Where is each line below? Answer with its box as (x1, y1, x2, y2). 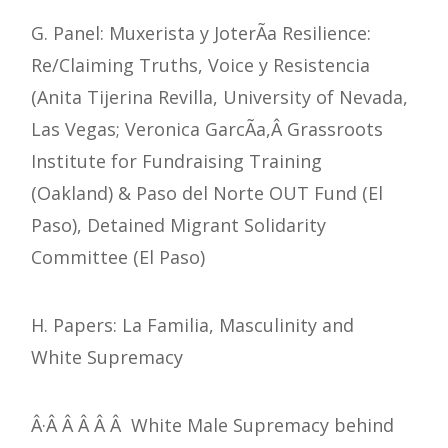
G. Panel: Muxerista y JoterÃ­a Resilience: (31, 21, 371, 46)
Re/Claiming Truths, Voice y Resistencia (31, 53, 370, 78)
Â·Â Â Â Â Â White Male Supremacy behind (31, 413, 394, 438)
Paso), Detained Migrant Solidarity (31, 213, 326, 238)
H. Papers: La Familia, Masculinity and (31, 313, 354, 338)
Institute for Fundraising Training (31, 149, 322, 174)
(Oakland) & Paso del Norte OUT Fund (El (31, 181, 383, 206)
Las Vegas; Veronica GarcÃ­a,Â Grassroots (31, 117, 383, 142)
